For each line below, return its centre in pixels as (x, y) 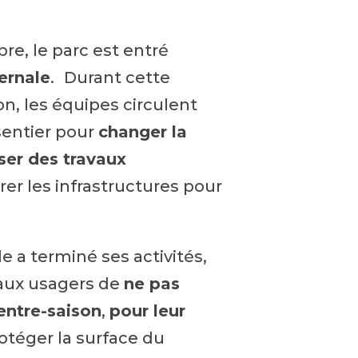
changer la (143, 132)
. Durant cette (111, 78)
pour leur (148, 311)
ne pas (152, 284)
